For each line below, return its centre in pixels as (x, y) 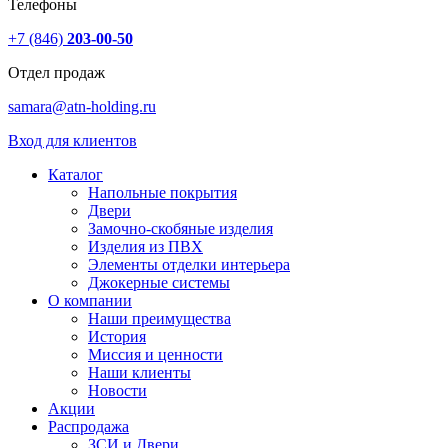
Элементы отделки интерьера (189, 265)
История (117, 337)
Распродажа (88, 427)
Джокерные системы (159, 283)
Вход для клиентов (72, 141)
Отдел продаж (56, 73)
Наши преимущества (159, 319)
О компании (90, 301)
